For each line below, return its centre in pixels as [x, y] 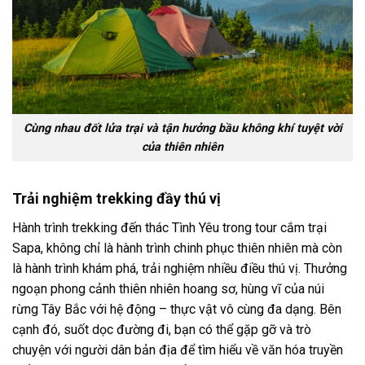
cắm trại [303, 227]
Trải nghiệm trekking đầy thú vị [117, 198]
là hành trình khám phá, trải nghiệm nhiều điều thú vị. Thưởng [180, 268]
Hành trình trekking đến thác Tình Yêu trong [134, 227]
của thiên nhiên [182, 147]
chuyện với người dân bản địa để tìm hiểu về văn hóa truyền [178, 350]
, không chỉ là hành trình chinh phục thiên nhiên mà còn [191, 248]
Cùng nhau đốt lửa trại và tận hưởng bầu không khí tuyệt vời [182, 129]
